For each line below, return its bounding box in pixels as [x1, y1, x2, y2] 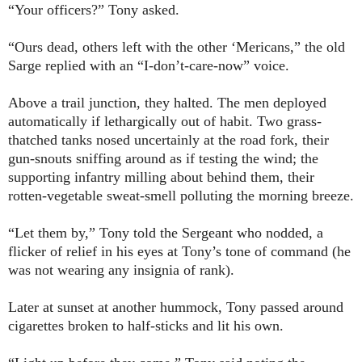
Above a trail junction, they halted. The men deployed [8, 95, 326, 112]
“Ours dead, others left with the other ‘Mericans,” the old [8, 39, 345, 56]
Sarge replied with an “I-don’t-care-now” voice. [8, 57, 289, 74]
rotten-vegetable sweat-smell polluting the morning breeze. [8, 187, 354, 204]
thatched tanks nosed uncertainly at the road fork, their [8, 132, 329, 149]
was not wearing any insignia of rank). [8, 262, 234, 279]
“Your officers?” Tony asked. [8, 2, 179, 19]
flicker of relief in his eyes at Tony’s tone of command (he [8, 243, 351, 260]
